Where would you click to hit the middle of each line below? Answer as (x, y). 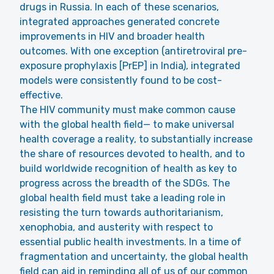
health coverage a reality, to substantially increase (136, 139)
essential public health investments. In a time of (131, 242)
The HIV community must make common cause (128, 110)
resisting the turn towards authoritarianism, (121, 213)
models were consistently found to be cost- (121, 80)
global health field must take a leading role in (123, 198)
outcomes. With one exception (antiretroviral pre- (133, 51)
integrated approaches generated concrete (120, 22)
